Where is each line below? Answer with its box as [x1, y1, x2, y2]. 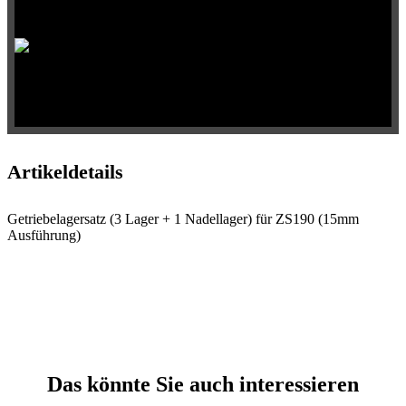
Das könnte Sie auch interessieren [47, 372, 359, 397]
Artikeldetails [7, 160, 123, 184]
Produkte [14, 96, 62, 111]
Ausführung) [7, 227, 81, 244]
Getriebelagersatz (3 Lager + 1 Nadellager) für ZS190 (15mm [7, 211, 359, 227]
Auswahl [14, 7, 58, 22]
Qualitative [14, 82, 72, 96]
